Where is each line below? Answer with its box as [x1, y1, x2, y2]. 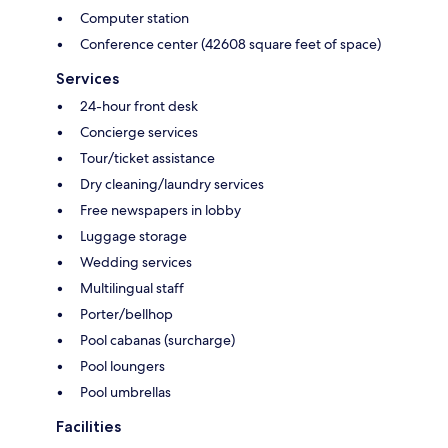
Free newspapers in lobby [80, 200, 241, 219]
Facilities [56, 416, 121, 436]
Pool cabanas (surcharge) [80, 330, 235, 349]
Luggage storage [80, 226, 187, 245]
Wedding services [80, 252, 192, 271]
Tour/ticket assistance [80, 148, 215, 167]
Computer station [80, 8, 189, 27]
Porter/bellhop [80, 304, 173, 323]
